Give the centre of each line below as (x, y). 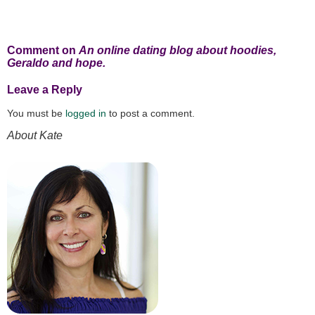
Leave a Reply (45, 90)
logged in (86, 114)
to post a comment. (150, 114)
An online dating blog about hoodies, (178, 51)
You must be (36, 114)
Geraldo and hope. (56, 63)
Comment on (43, 51)
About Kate (35, 136)
